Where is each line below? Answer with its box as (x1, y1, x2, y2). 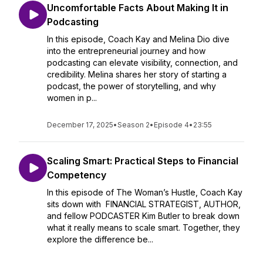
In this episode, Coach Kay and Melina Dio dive (47, 34, 230, 44)
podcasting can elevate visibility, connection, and (47, 58, 238, 68)
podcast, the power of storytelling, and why (47, 81, 216, 91)
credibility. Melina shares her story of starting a (47, 69, 227, 79)
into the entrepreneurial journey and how (47, 46, 205, 56)
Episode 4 (154, 120, 189, 129)
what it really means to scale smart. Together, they (47, 222, 240, 232)
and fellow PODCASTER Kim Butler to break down (47, 211, 240, 221)
